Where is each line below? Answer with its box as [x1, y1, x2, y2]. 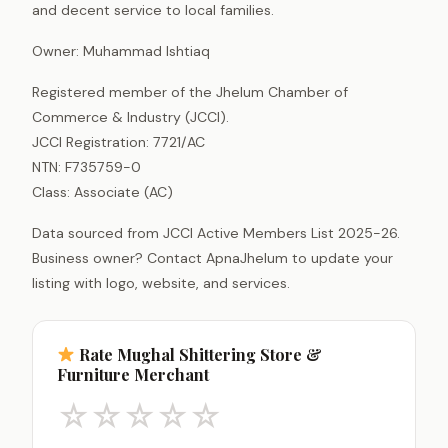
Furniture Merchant [57, 363, 209, 385]
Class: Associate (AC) [32, 182, 173, 201]
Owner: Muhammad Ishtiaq [32, 41, 210, 60]
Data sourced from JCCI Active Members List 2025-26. [32, 223, 400, 242]
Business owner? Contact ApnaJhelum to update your [32, 248, 393, 267]
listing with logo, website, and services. [32, 273, 290, 292]
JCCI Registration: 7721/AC [32, 132, 205, 151]
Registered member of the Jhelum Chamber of [32, 82, 348, 101]
